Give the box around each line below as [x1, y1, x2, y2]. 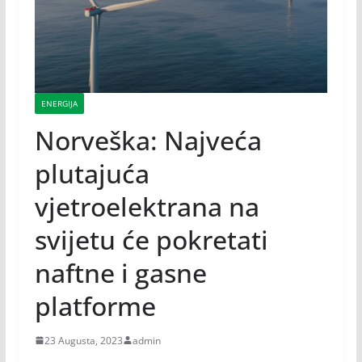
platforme [34, 288, 156, 323]
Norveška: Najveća [34, 122, 262, 158]
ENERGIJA [40, 97, 78, 109]
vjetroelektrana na [34, 188, 259, 224]
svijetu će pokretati [34, 221, 268, 257]
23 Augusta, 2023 [44, 333, 123, 347]
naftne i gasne [34, 255, 207, 290]
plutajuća [34, 155, 149, 191]
